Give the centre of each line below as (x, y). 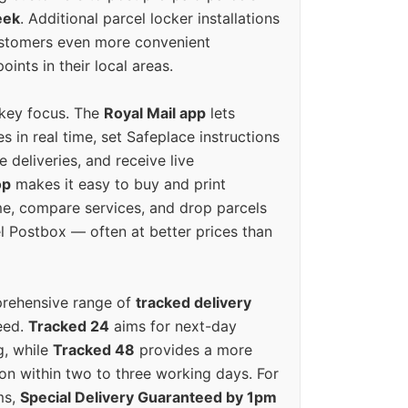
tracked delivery (194, 303)
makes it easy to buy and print (118, 184)
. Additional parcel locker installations (150, 19)
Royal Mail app (155, 113)
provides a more (194, 350)
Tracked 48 (94, 350)
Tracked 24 (69, 326)
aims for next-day (173, 326)
